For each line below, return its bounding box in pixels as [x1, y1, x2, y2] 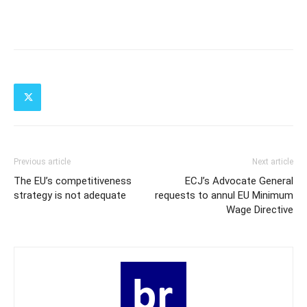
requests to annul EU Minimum [155, 189, 293, 202]
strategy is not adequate [14, 189, 126, 202]
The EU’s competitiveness [14, 175, 132, 188]
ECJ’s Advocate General [185, 175, 293, 188]
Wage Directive [226, 204, 293, 217]
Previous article [14, 157, 71, 167]
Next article [252, 157, 293, 167]
